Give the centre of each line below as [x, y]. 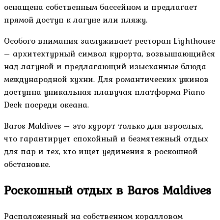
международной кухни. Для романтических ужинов [106, 79]
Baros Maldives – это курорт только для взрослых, [104, 125]
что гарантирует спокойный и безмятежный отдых [106, 138]
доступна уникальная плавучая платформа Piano [104, 92]
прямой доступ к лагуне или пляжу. [76, 19]
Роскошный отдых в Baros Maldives [108, 190]
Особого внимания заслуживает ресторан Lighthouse [110, 41]
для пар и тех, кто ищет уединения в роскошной [101, 151]
